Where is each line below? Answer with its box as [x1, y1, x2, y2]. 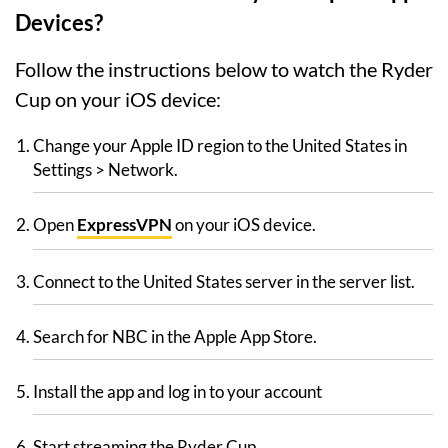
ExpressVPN [77, 214, 172, 236]
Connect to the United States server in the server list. [33, 271, 415, 293]
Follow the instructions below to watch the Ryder [15, 57, 433, 82]
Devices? [15, 9, 103, 37]
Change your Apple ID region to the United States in [33, 135, 407, 157]
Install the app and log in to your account [33, 381, 322, 403]
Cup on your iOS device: [15, 87, 221, 112]
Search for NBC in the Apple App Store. [33, 326, 317, 348]
